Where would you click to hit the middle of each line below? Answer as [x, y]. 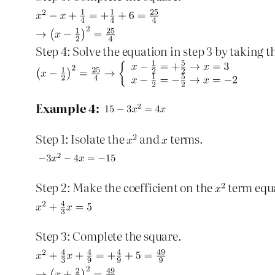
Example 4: [68, 108]
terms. [185, 138]
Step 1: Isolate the [81, 138]
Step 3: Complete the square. [109, 235]
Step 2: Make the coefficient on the [126, 187]
